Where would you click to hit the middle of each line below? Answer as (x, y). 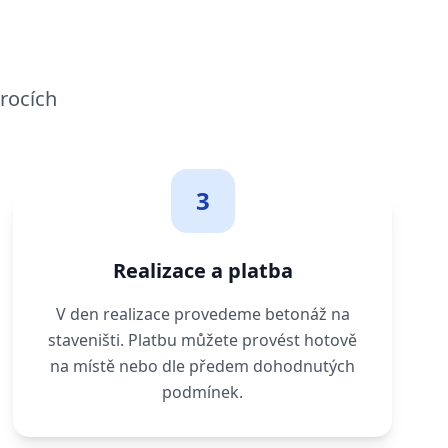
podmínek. (203, 392)
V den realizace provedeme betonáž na (202, 314)
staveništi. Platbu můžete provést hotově (203, 340)
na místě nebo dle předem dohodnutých (203, 366)
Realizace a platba (202, 271)
